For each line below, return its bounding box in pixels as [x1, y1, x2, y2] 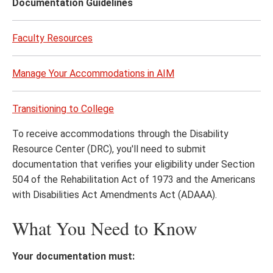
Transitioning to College [12, 103, 114, 115]
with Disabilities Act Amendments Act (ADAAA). [12, 189, 217, 200]
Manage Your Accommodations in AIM [12, 68, 174, 79]
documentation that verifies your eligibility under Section [12, 158, 255, 170]
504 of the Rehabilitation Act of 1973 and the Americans [12, 174, 255, 185]
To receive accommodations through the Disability [12, 128, 229, 140]
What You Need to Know [12, 216, 197, 240]
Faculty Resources [12, 32, 93, 44]
